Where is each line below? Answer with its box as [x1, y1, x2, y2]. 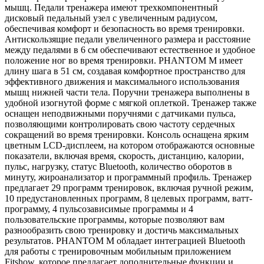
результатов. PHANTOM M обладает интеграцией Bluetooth [5, 236, 245, 246]
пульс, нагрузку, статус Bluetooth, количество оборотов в [5, 161, 232, 172]
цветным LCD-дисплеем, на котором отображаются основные [5, 140, 255, 151]
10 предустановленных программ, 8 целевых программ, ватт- [5, 193, 252, 204]
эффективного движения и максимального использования [5, 77, 239, 87]
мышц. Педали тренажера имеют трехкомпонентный [5, 2, 218, 13]
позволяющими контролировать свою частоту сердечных [5, 119, 235, 130]
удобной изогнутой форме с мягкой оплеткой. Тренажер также [5, 98, 256, 108]
